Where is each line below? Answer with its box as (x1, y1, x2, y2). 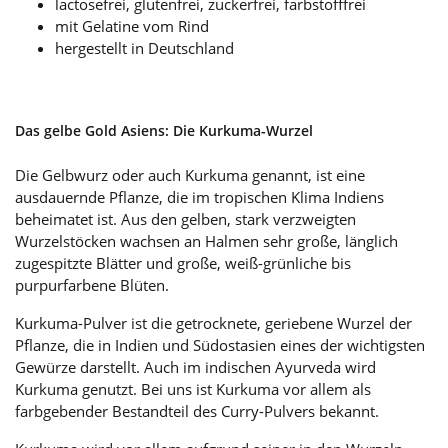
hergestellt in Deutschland (55, 37, 234, 58)
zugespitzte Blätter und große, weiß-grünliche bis (15, 252, 351, 273)
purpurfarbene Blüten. (15, 274, 169, 295)
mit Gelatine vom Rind (55, 15, 209, 36)
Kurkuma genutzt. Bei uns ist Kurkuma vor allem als (15, 378, 371, 399)
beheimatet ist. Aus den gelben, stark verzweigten (15, 208, 356, 229)
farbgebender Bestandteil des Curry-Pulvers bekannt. (15, 400, 379, 421)
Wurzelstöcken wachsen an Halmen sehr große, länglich (15, 230, 398, 251)
